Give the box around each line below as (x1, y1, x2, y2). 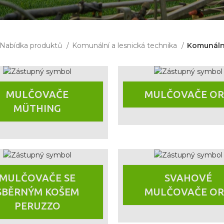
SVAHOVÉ (164, 171, 212, 183)
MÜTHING (13, 102, 61, 114)
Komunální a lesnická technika (71, 41, 179, 50)
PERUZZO (14, 199, 60, 211)
